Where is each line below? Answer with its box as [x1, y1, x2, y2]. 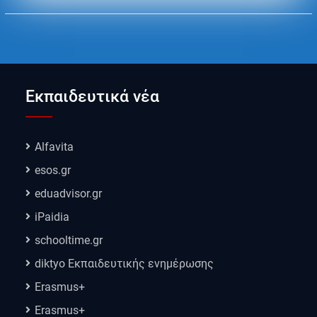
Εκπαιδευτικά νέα [25, 87, 160, 107]
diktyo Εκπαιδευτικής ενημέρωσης [35, 257, 214, 271]
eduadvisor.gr [35, 187, 103, 201]
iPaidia [35, 210, 70, 224]
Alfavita [35, 140, 74, 154]
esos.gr [35, 163, 71, 178]
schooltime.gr [35, 234, 103, 248]
